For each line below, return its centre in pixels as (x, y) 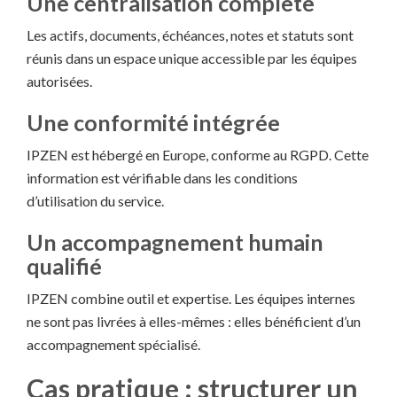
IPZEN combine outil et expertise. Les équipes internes (191, 299)
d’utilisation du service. (95, 201)
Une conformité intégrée (153, 123)
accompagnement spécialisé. (113, 345)
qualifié (64, 266)
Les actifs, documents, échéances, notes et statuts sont (190, 35)
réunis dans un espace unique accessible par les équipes (192, 58)
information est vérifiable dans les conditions (162, 178)
